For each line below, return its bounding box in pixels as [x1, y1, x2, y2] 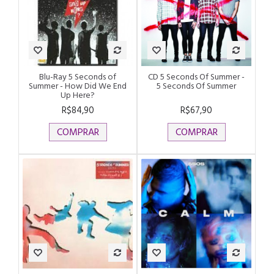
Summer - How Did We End [29, 78, 127, 93]
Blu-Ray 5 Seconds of [39, 69, 116, 84]
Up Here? [61, 87, 95, 102]
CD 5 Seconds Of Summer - [148, 69, 245, 84]
